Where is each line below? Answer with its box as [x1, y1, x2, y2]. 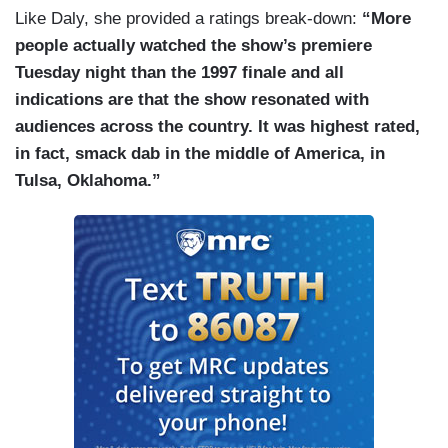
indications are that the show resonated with [15, 90, 369, 110]
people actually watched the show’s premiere [15, 36, 372, 56]
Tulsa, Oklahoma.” [15, 171, 161, 191]
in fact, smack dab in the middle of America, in [15, 144, 385, 164]
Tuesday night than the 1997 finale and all [15, 63, 344, 83]
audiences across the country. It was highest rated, [15, 117, 420, 137]
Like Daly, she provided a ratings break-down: [15, 9, 362, 29]
